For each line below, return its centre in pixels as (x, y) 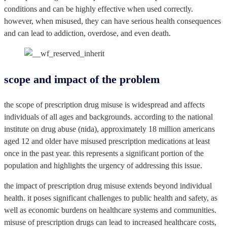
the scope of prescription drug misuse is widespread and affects (104, 105)
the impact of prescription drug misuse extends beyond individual (108, 186)
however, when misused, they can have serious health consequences (112, 21)
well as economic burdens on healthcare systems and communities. (110, 210)
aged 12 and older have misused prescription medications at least (107, 141)
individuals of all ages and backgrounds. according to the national (108, 117)
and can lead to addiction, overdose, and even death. (87, 33)
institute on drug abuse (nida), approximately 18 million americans (109, 129)
